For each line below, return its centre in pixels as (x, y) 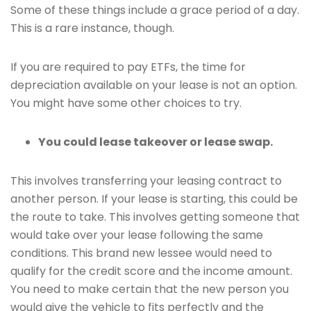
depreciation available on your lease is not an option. (154, 85)
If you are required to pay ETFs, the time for (128, 67)
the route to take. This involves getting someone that (155, 217)
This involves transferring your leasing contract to (146, 181)
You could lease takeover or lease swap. (155, 142)
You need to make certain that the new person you (150, 289)
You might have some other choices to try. (126, 103)
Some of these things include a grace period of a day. (155, 10)
